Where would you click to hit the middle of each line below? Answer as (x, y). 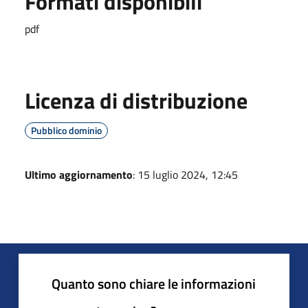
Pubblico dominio (66, 130)
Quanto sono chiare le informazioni (154, 283)
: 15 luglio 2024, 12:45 (185, 174)
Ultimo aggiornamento (79, 174)
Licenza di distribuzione (136, 100)
